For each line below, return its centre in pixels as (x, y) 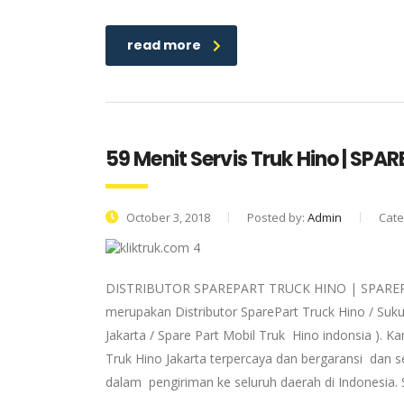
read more (164, 45)
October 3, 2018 (167, 217)
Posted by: (277, 217)
